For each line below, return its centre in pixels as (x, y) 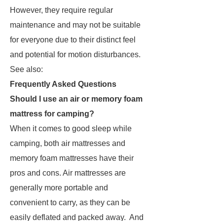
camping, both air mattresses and (68, 143)
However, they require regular (61, 10)
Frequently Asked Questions (63, 84)
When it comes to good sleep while (71, 129)
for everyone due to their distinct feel (73, 40)
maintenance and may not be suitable (75, 25)
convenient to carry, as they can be (70, 203)
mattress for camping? (52, 114)
